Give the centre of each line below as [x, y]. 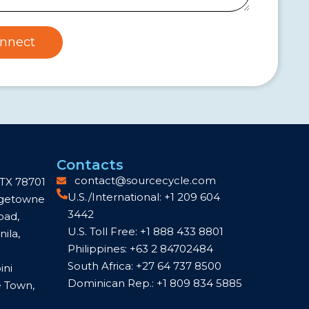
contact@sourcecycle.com [146, 181]
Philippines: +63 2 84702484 [140, 249]
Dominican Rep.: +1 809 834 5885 [154, 283]
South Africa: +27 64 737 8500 [144, 266]
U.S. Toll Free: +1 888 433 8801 [145, 232]
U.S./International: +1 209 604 [143, 197]
